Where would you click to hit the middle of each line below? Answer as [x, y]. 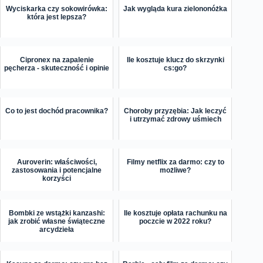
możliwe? [176, 171]
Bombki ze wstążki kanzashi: [57, 213]
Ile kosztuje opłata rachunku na [175, 213]
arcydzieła [57, 230]
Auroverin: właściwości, [57, 162]
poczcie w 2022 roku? [176, 222]
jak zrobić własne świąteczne [57, 222]
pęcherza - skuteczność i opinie [57, 68]
